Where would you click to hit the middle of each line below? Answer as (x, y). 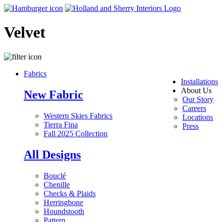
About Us (196, 90)
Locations (198, 117)
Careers (194, 108)
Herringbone (63, 202)
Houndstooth (64, 211)
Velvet (25, 32)
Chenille (57, 184)
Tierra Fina (61, 124)
